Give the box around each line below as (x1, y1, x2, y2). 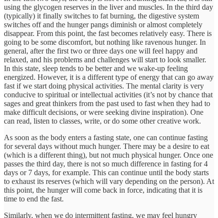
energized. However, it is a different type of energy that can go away (4, 73, 214, 81)
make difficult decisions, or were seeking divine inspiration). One (4, 108, 203, 116)
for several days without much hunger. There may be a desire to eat (4, 142, 209, 150)
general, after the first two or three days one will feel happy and (4, 46, 198, 55)
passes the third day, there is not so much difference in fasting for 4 (4, 159, 208, 168)
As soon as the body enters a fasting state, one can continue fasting (4, 133, 208, 142)
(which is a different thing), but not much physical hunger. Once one (4, 150, 213, 159)
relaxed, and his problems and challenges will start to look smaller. (4, 55, 206, 64)
